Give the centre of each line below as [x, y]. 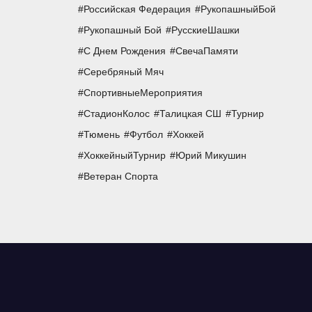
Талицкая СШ [190, 114]
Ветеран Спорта [120, 177]
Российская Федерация [137, 9]
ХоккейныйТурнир [124, 156]
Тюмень [101, 135]
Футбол [146, 135]
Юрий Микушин [211, 156]
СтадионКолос [116, 114]
